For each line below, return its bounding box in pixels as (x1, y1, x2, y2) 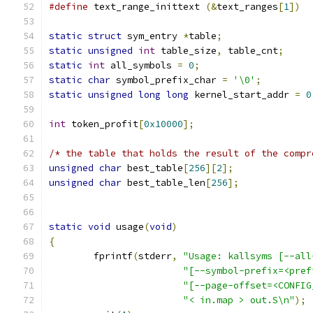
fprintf (94, 250, 133, 262)
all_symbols (105, 59, 177, 71)
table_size (155, 45, 217, 57)
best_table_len (122, 177, 205, 189)
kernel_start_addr (189, 89, 295, 101)
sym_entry (122, 30, 183, 42)
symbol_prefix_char (110, 74, 222, 86)
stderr (138, 250, 172, 262)
